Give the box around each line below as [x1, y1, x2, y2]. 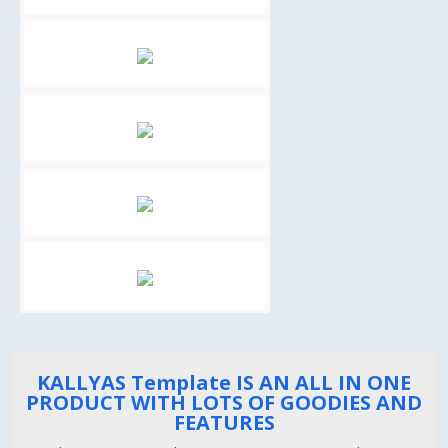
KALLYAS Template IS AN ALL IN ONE [37, 369, 411, 397]
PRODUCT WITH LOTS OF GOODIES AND [26, 389, 422, 417]
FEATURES [173, 409, 275, 437]
